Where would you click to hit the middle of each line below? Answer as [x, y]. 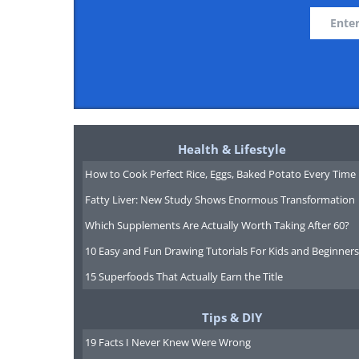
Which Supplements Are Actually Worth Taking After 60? [217, 225]
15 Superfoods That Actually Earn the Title [184, 276]
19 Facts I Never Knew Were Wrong [167, 342]
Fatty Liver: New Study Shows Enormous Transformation [220, 200]
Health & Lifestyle [232, 149]
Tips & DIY [232, 317]
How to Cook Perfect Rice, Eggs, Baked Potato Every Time [220, 174]
